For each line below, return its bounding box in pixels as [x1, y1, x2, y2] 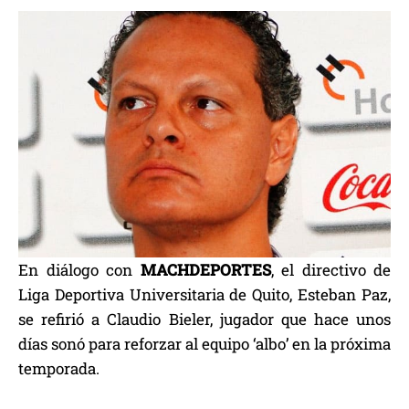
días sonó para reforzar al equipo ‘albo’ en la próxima [18, 333, 391, 355]
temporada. [18, 358, 100, 380]
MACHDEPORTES [140, 259, 271, 281]
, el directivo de [270, 259, 391, 281]
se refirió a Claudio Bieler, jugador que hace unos [18, 309, 391, 330]
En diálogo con [18, 259, 141, 281]
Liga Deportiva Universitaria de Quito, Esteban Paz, [18, 284, 391, 306]
